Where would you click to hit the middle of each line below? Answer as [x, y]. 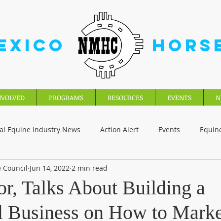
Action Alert [119, 129]
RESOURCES [125, 97]
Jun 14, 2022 [50, 168]
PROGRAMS [66, 97]
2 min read [90, 168]
